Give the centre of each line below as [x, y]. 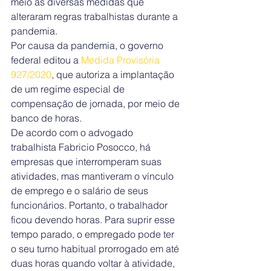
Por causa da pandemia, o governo [88, 45]
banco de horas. [46, 118]
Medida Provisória [122, 60]
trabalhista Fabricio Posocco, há [82, 147]
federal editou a [46, 60]
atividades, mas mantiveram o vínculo [93, 176]
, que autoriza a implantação [114, 74]
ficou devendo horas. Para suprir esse [94, 220]
